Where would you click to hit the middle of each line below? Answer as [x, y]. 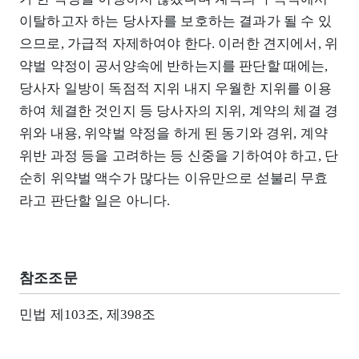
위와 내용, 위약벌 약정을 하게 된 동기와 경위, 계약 [174, 133]
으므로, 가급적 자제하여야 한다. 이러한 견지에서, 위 [179, 43]
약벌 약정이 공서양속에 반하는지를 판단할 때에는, [174, 66]
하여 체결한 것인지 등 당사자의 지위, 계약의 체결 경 [179, 111]
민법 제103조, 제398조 [88, 315]
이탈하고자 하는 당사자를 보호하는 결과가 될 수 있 [175, 21]
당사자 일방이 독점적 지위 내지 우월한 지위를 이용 [175, 88]
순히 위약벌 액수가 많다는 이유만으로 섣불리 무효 [174, 178]
